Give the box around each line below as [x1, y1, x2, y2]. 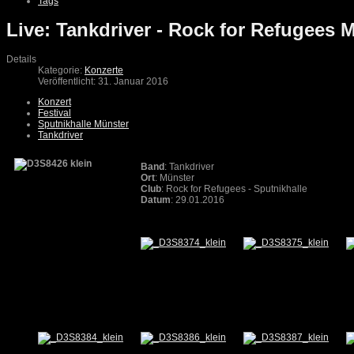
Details [6, 54, 36, 66]
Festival [38, 107, 71, 119]
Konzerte [85, 65, 123, 77]
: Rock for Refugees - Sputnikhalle [161, 183, 307, 195]
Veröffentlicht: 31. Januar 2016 [38, 76, 168, 88]
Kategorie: [38, 65, 85, 77]
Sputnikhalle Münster [38, 119, 129, 130]
